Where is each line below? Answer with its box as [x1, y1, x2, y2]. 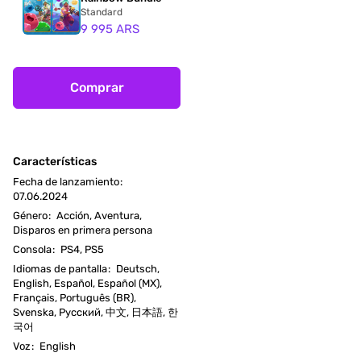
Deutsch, [116, 262, 160, 275]
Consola [13, 243, 52, 255]
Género [13, 209, 48, 222]
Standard [81, 6, 122, 18]
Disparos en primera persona [13, 223, 152, 236]
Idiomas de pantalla [13, 262, 107, 275]
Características [13, 154, 97, 168]
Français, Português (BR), [13, 291, 136, 304]
